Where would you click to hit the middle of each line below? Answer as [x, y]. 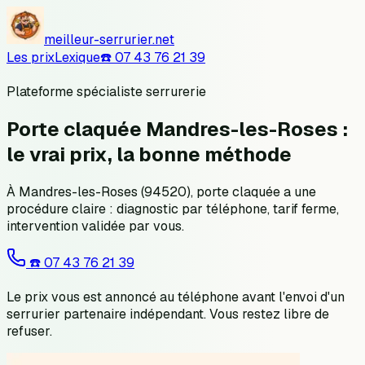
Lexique [77, 57]
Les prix [31, 57]
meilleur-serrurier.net [109, 40]
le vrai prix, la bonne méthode [149, 154]
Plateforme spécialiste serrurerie [106, 92]
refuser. [29, 331]
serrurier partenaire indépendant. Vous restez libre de [168, 314]
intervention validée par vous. [95, 226]
